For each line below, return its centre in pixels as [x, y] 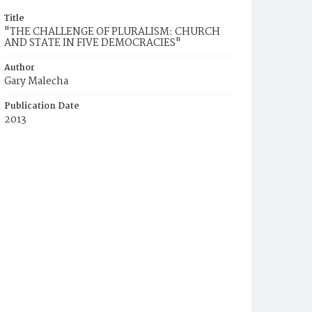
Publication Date [42, 106]
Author [19, 68]
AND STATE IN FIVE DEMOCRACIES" [93, 43]
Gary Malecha [36, 81]
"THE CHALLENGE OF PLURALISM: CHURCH [112, 32]
